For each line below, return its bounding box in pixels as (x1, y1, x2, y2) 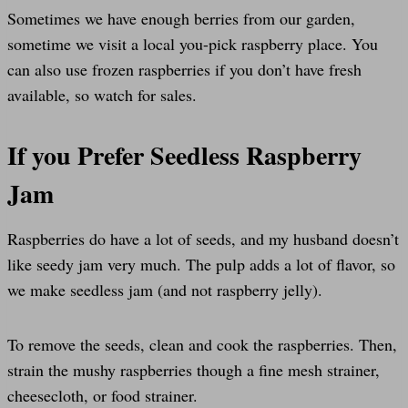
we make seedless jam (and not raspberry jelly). (7, 278, 322, 301)
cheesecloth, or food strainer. (7, 383, 198, 406)
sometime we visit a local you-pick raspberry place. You (7, 32, 378, 55)
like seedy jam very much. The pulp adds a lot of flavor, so (7, 252, 395, 275)
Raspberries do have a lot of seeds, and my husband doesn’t (7, 227, 399, 250)
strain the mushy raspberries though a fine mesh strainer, (7, 358, 380, 381)
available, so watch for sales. (7, 83, 197, 106)
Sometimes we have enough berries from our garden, (7, 6, 355, 29)
